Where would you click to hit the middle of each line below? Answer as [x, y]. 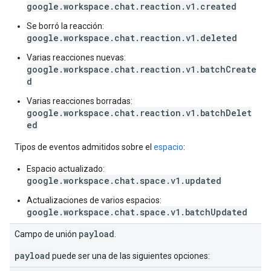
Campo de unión [47, 234]
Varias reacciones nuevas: [76, 57]
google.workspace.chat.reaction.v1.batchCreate [142, 69]
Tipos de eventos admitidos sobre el [84, 147]
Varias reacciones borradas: [80, 101]
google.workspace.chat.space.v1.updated [124, 181]
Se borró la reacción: [65, 26]
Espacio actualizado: [66, 169]
